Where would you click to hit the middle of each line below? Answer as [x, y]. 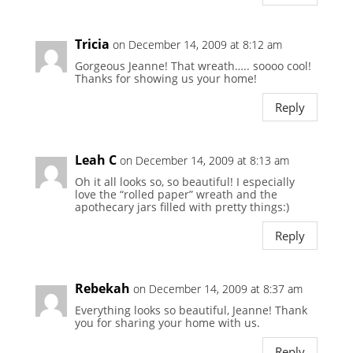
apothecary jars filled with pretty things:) [182, 207]
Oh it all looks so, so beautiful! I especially [184, 182]
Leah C [95, 160]
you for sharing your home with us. [167, 323]
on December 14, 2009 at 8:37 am [217, 289]
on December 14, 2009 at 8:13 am [204, 161]
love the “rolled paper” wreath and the [176, 195]
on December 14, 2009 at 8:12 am [197, 45]
